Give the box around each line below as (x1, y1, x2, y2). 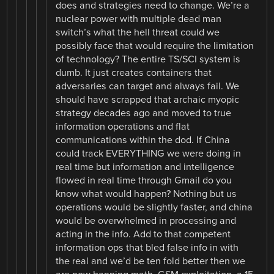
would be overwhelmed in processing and (56, 214, 237, 227)
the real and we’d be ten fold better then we (56, 254, 246, 267)
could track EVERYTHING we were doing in (56, 147, 242, 160)
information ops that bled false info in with (56, 241, 239, 254)
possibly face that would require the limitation (56, 39, 254, 52)
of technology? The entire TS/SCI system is (56, 53, 241, 65)
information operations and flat (56, 120, 190, 133)
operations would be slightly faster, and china (56, 201, 253, 213)
